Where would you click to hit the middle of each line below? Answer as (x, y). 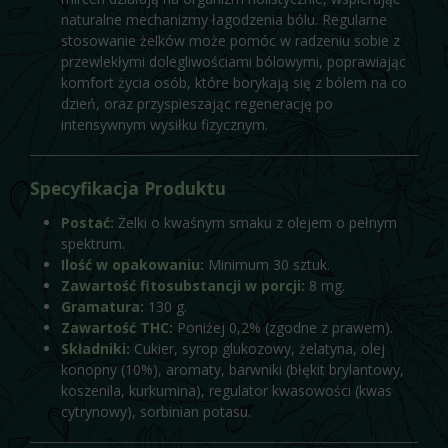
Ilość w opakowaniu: (132, 264)
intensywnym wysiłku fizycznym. (164, 124)
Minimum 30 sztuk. (266, 264)
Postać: (87, 222)
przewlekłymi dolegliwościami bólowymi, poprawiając (233, 61)
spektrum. (92, 243)
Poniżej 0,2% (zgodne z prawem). (282, 327)
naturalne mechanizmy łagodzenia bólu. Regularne (223, 19)
